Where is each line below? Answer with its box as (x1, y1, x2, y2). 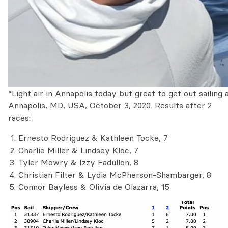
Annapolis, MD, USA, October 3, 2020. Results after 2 (8, 100, 212, 110)
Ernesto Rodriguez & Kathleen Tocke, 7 (18, 133, 168, 143)
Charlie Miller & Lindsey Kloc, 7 (18, 145, 138, 155)
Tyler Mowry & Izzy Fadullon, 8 (18, 157, 138, 167)
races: (8, 112, 31, 123)
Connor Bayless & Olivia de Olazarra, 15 (18, 182, 169, 192)
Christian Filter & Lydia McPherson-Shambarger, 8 (18, 169, 211, 180)
